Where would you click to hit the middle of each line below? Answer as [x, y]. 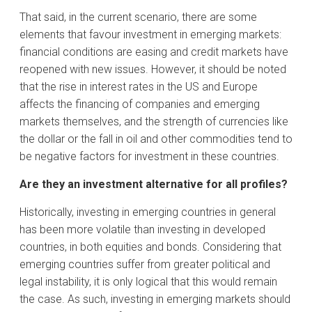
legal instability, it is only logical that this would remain [148, 281]
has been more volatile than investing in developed [142, 229]
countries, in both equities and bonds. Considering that [150, 247]
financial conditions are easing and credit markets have [154, 52]
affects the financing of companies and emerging [140, 104]
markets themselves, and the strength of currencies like [154, 121]
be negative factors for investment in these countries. [149, 156]
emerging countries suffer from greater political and [145, 264]
